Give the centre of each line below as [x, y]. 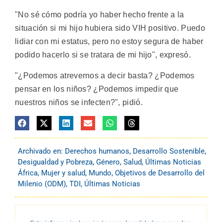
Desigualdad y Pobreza [55, 162]
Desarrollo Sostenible [169, 151]
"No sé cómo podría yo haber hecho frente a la [100, 15]
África [28, 173]
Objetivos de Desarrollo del [160, 173]
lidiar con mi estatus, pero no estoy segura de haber [109, 42]
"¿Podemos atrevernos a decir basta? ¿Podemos [105, 75]
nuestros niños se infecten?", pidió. [79, 102]
